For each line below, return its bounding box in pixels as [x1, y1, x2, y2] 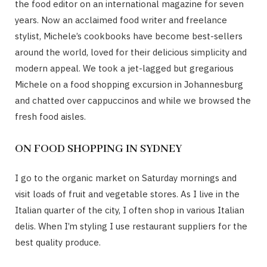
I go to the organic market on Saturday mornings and [15, 172, 237, 184]
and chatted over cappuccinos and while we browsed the [15, 94, 251, 106]
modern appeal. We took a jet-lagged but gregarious [15, 62, 234, 74]
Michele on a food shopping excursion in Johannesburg [15, 78, 243, 90]
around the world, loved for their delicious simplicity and [15, 46, 247, 58]
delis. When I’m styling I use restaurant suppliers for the [15, 220, 247, 232]
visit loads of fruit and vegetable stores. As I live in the [15, 188, 240, 200]
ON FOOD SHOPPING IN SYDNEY [15, 141, 182, 156]
